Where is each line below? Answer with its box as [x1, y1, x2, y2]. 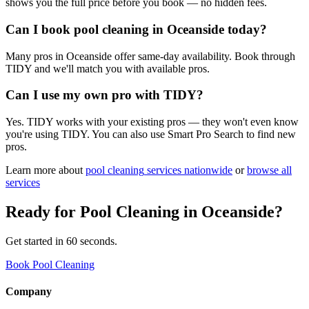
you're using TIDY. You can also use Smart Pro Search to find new [6, 128, 296, 141]
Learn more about [6, 164, 83, 177]
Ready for [6, 202, 80, 221]
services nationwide [144, 164, 232, 177]
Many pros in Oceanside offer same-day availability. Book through [6, 50, 295, 62]
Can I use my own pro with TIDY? [6, 88, 203, 103]
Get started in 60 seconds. [6, 235, 117, 247]
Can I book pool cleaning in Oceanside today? [6, 21, 267, 37]
